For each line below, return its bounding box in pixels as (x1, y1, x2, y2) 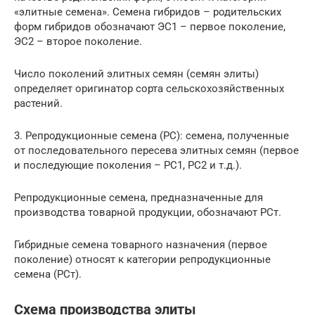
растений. (14, 96, 63, 110)
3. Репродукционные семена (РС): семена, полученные (14, 129, 289, 142)
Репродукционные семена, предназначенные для (14, 191, 263, 204)
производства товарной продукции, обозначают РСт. (14, 205, 281, 219)
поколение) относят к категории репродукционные (14, 252, 271, 266)
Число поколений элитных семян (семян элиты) (14, 67, 259, 80)
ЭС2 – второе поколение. (14, 34, 142, 48)
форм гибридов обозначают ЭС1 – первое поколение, (14, 20, 285, 33)
